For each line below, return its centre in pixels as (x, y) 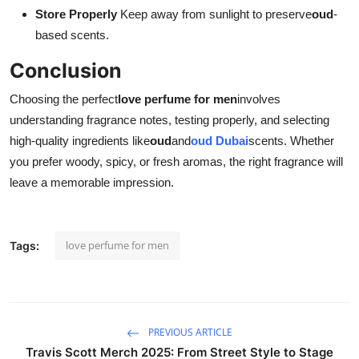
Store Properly (76, 14)
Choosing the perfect (64, 99)
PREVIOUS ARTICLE (189, 332)
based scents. (72, 34)
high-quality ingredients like (80, 140)
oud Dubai (220, 140)
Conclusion (66, 70)
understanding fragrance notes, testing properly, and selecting (169, 119)
